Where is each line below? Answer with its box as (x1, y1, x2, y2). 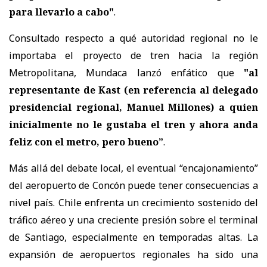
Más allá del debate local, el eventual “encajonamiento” (9, 161, 258, 175)
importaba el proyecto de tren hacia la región (9, 48, 258, 62)
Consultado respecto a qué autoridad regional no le (9, 31, 258, 45)
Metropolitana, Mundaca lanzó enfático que (9, 66, 244, 79)
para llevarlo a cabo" (9, 5, 114, 18)
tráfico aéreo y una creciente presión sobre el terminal (9, 213, 258, 226)
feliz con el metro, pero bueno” (9, 135, 163, 148)
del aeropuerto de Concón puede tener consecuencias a (9, 178, 258, 192)
